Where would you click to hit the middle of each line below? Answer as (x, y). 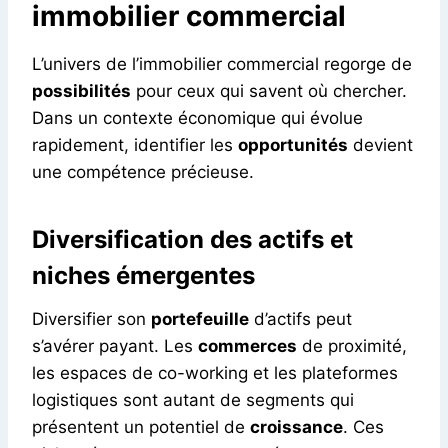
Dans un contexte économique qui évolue (197, 117)
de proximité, (352, 345)
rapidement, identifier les (135, 144)
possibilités (81, 90)
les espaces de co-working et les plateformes (215, 372)
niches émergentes (143, 275)
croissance (296, 426)
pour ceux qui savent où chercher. (269, 90)
